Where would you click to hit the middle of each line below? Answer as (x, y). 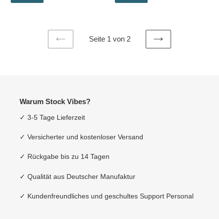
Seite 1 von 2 (109, 39)
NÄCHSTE (175, 48)
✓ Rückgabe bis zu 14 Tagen (65, 157)
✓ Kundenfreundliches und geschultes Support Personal (107, 196)
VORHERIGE (82, 48)
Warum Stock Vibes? (55, 102)
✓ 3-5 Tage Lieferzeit (52, 117)
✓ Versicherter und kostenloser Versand (81, 137)
